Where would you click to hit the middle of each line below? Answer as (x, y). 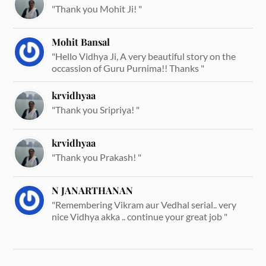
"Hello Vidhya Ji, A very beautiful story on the (144, 56)
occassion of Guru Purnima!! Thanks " (128, 68)
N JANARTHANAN (93, 190)
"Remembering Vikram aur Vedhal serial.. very (144, 204)
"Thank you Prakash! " (97, 157)
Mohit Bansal (81, 42)
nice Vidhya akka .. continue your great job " (140, 216)
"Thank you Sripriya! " (96, 109)
